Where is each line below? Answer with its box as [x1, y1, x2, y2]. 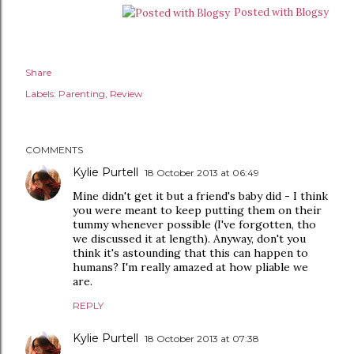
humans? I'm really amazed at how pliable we [73, 259, 308, 274]
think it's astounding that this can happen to [73, 245, 308, 260]
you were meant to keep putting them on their [73, 202, 322, 217]
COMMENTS [25, 143, 83, 156]
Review [110, 87, 143, 100]
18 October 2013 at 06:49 [145, 166, 259, 179]
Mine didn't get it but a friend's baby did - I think [73, 188, 328, 203]
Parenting [58, 87, 105, 100]
